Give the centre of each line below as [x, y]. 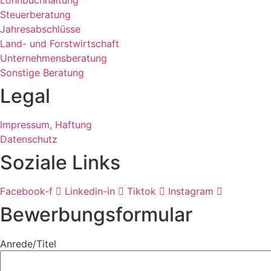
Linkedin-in [90, 191]
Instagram [191, 191]
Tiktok [142, 191]
